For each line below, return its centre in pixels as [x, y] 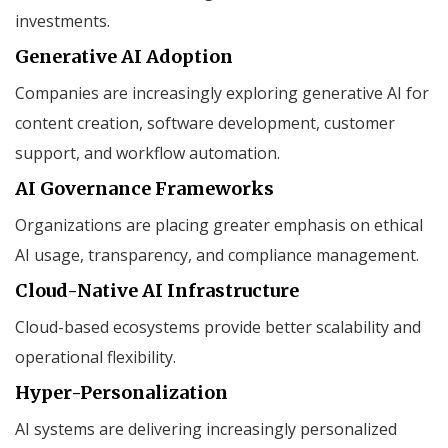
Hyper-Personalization [121, 392]
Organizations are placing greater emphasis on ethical [219, 224]
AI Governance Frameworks [144, 188]
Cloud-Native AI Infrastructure [157, 290]
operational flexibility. [95, 356]
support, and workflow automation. [147, 152]
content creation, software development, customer [205, 122]
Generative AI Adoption [124, 56]
